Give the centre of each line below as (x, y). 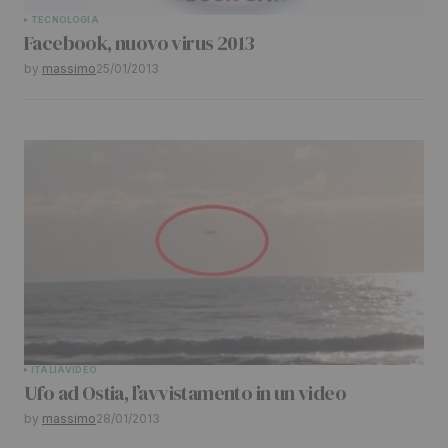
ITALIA (48, 369)
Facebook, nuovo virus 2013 (139, 42)
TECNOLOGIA (65, 19)
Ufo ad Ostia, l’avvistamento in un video (185, 392)
